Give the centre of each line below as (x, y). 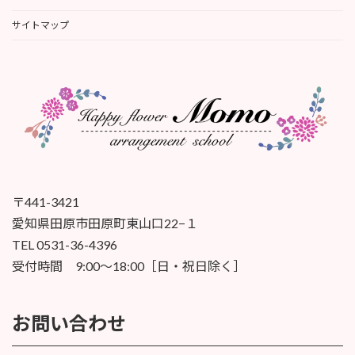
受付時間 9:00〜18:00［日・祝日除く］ (129, 265)
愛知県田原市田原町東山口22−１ (105, 223)
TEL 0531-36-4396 (65, 244)
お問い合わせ (69, 323)
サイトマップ (40, 25)
